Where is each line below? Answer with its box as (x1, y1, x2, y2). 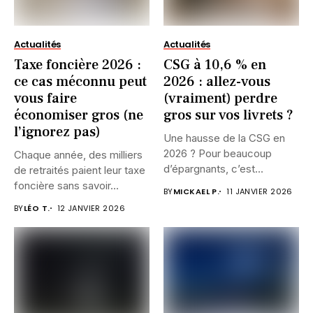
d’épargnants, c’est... (163, 161, 263, 175)
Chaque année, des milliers (14, 147, 143, 161)
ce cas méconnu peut (14, 72, 147, 91)
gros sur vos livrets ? (163, 105, 293, 124)
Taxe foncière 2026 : (14, 55, 141, 74)
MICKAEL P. (173, 185, 220, 197)
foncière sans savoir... (14, 178, 119, 192)
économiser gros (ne (14, 105, 143, 124)
